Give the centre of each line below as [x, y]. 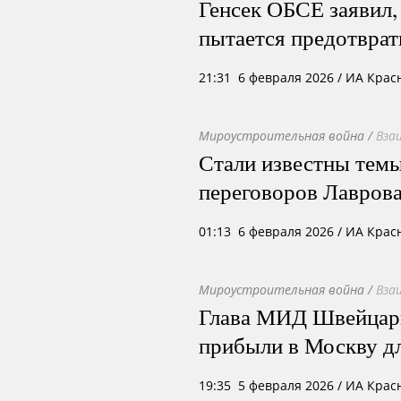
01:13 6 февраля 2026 [266, 231]
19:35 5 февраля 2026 [266, 385]
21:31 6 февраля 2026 [266, 77]
